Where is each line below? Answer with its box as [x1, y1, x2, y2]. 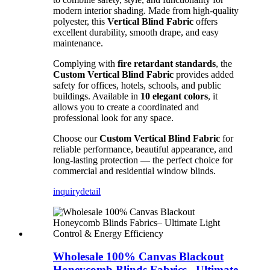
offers [193, 16, 218, 27]
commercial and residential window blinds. [53, 165, 216, 176]
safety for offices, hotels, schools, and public [53, 80, 221, 90]
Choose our [53, 133, 99, 143]
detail [80, 186, 101, 196]
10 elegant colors [140, 90, 208, 101]
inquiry [53, 186, 80, 196]
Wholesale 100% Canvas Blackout [53, 250, 224, 263]
